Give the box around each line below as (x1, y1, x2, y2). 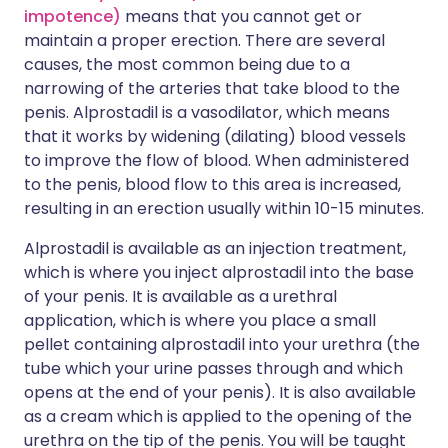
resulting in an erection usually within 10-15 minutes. (24, 197, 424, 221)
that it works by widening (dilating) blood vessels (24, 125, 406, 149)
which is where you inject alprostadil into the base (24, 261, 414, 285)
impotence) (24, 5, 121, 29)
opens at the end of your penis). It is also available (24, 381, 416, 405)
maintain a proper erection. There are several (24, 29, 385, 53)
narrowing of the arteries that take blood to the (24, 77, 400, 101)
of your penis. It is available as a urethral (24, 285, 337, 309)
